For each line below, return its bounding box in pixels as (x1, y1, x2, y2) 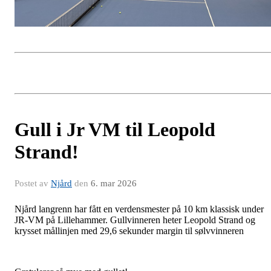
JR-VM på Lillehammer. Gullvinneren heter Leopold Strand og (15, 215, 255, 226)
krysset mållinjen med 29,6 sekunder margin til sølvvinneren (15, 226, 244, 237)
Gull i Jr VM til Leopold (15, 119, 215, 141)
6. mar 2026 (91, 178, 137, 189)
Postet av (15, 178, 51, 189)
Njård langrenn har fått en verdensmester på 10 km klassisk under (15, 204, 264, 215)
